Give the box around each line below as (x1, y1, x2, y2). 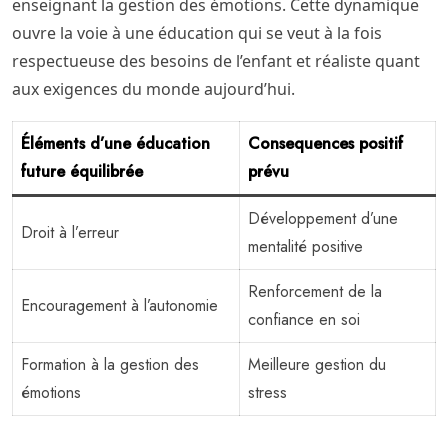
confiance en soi (248, 307, 360, 331)
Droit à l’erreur (21, 220, 119, 244)
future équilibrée (21, 159, 143, 183)
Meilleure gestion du (248, 352, 386, 376)
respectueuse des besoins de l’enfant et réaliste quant (12, 49, 420, 72)
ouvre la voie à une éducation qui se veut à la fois (12, 21, 382, 44)
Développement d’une (248, 206, 398, 230)
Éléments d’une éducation (21, 131, 210, 155)
